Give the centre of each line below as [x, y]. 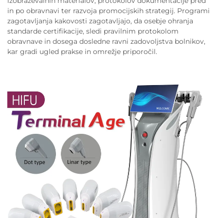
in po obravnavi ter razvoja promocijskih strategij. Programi [109, 10]
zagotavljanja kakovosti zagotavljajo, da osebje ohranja [100, 21]
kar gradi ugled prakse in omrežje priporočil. [82, 51]
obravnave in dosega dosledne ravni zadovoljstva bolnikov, [106, 41]
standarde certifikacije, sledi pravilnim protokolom [93, 31]
